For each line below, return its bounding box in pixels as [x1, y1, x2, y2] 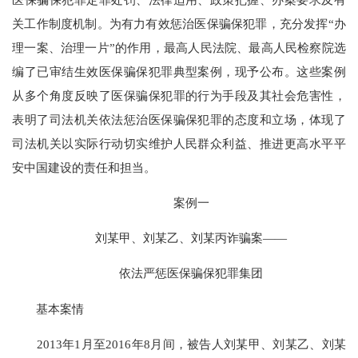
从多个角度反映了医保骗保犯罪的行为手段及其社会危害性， [12, 88, 346, 102]
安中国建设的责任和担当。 [12, 160, 157, 174]
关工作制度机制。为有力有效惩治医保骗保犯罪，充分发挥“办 [12, 16, 346, 30]
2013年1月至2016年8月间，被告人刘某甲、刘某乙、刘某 [12, 336, 346, 351]
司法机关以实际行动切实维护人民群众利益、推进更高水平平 [12, 136, 346, 150]
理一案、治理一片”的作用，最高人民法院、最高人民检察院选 [12, 40, 346, 54]
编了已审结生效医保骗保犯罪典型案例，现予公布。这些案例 [12, 64, 346, 78]
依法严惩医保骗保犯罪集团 [95, 266, 263, 280]
